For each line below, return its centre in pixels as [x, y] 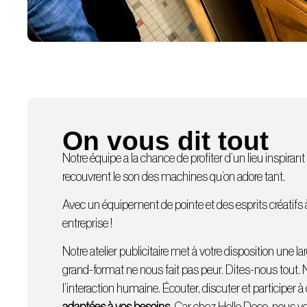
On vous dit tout [165, 140]
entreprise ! [87, 223]
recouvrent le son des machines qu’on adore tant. [173, 176]
